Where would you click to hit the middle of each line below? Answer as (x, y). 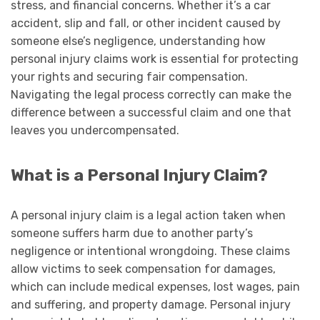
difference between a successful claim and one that (151, 113)
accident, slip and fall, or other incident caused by (146, 24)
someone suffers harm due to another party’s (132, 233)
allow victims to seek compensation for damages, (143, 269)
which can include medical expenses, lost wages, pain (155, 286)
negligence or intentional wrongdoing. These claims (150, 251)
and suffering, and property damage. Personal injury (151, 304)
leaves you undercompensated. (95, 131)
